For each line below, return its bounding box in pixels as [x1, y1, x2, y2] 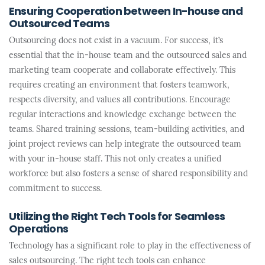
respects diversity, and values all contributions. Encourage [9, 96, 231, 105]
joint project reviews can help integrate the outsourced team [9, 140, 241, 149]
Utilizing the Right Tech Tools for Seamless [9, 212, 225, 223]
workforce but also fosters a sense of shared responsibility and [9, 170, 248, 179]
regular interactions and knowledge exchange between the [9, 111, 237, 119]
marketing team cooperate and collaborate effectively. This [9, 66, 235, 75]
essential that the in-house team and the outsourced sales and [9, 51, 247, 60]
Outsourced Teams [9, 19, 110, 30]
